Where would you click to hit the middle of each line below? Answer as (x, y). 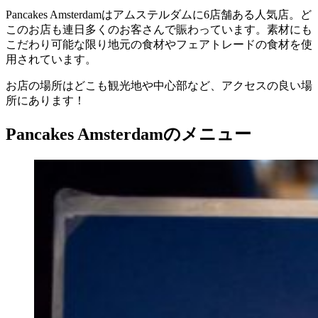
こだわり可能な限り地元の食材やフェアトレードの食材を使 (159, 45)
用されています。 (51, 60)
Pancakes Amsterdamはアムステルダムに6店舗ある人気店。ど (159, 15)
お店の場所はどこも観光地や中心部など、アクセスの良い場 (159, 86)
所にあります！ (45, 101)
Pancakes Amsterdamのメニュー (128, 135)
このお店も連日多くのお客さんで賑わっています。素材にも (159, 30)
